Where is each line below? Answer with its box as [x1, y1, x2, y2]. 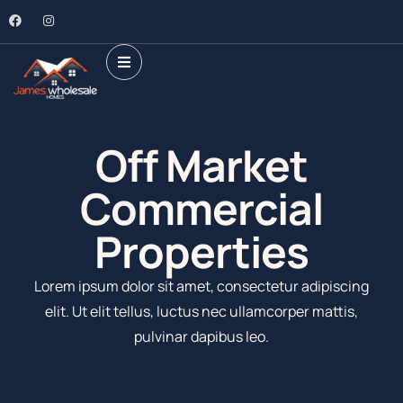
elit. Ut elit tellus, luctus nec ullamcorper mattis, [45, 300, 358, 321]
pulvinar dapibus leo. [134, 326, 269, 346]
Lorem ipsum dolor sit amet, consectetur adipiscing [34, 275, 369, 296]
